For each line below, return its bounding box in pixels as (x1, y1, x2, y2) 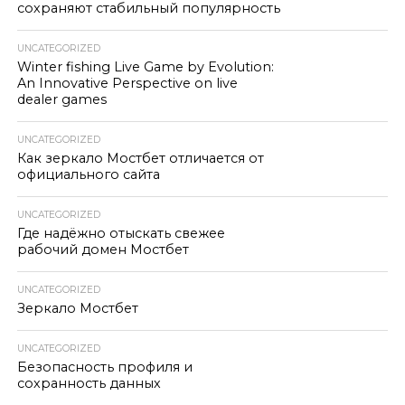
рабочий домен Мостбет (16, 241, 189, 258)
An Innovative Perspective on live (16, 75, 238, 91)
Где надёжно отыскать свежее (16, 225, 225, 241)
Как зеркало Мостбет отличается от (16, 150, 264, 166)
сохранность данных (16, 375, 161, 391)
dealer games (16, 91, 107, 108)
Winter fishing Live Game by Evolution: (16, 59, 274, 75)
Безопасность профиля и (16, 359, 193, 375)
